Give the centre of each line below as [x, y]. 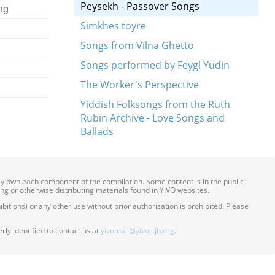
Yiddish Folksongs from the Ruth [155, 104]
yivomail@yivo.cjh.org [137, 230]
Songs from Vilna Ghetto [137, 45]
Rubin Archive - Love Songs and [152, 118]
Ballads [97, 131]
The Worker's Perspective [139, 85]
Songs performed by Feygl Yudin [155, 65]
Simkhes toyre [113, 26]
